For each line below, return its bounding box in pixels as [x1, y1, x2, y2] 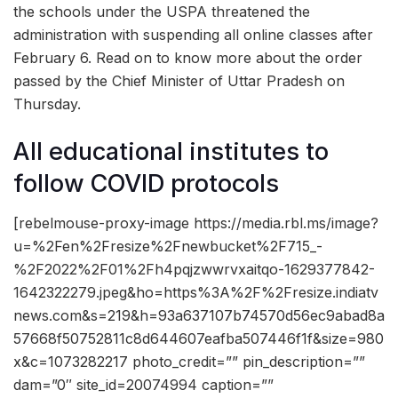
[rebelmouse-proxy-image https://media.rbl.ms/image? [13, 214, 378, 233]
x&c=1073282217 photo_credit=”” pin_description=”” [13, 353, 365, 371]
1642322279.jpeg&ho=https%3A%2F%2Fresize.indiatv [13, 283, 378, 302]
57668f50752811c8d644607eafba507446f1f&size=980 [13, 330, 384, 348]
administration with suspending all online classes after [13, 26, 373, 44]
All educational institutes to [13, 136, 329, 166]
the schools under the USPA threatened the [13, 3, 310, 21]
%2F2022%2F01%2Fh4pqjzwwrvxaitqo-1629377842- [13, 260, 375, 279]
